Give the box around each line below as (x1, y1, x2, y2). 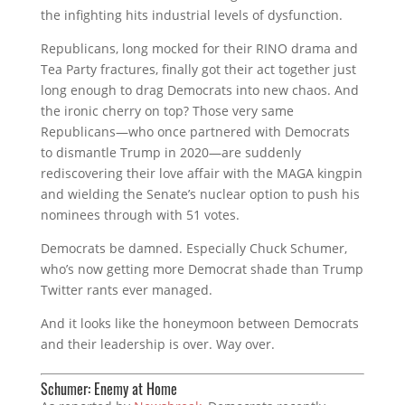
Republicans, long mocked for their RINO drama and (40, 39, 358, 57)
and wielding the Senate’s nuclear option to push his (40, 184, 360, 202)
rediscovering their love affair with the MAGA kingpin (40, 164, 363, 182)
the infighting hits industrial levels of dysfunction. (40, 5, 343, 24)
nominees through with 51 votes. (40, 205, 240, 223)
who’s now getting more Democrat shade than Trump (40, 259, 363, 278)
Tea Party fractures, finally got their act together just (40, 60, 356, 78)
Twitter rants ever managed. (40, 280, 212, 298)
